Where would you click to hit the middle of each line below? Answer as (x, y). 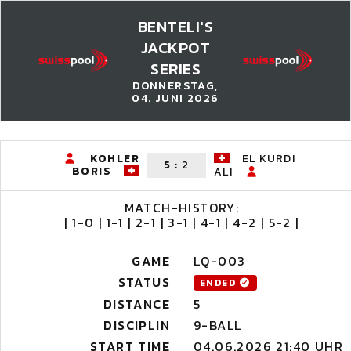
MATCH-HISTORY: (182, 208)
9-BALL (218, 325)
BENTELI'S (175, 27)
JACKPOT (175, 48)
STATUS (144, 282)
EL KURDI (269, 159)
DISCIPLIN (137, 325)
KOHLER (114, 159)
